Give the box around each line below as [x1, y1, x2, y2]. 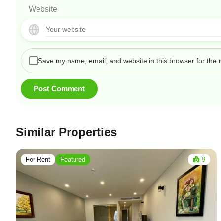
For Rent [26, 155, 50, 163]
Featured [60, 155, 85, 163]
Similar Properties [16, 125, 117, 139]
